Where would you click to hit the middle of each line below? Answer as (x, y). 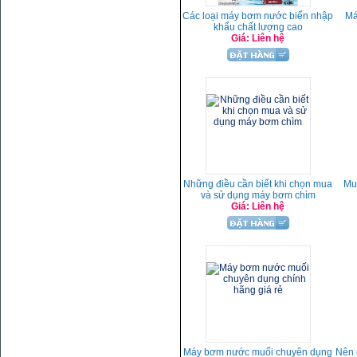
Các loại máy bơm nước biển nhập (258, 16)
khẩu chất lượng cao (258, 27)
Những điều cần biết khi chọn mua (258, 184)
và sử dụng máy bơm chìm (258, 195)
